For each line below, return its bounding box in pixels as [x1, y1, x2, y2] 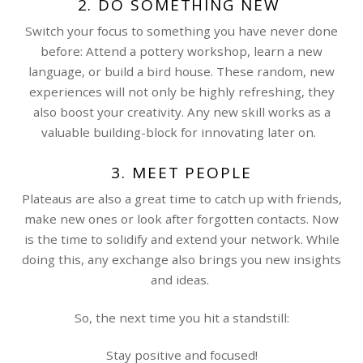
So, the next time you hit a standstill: [74, 309, 289, 326]
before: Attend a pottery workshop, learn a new [41, 43, 322, 60]
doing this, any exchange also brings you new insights [22, 251, 341, 268]
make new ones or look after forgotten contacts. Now [24, 211, 339, 228]
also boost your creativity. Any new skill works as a [32, 104, 331, 121]
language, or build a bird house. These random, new [28, 63, 335, 80]
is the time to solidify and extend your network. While [23, 231, 340, 248]
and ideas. [151, 271, 212, 288]
